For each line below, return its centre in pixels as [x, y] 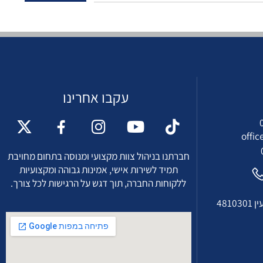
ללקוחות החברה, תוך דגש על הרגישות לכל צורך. [102, 212]
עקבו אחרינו [100, 123]
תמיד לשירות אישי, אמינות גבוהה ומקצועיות [102, 198]
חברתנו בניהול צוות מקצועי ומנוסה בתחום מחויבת [102, 184]
